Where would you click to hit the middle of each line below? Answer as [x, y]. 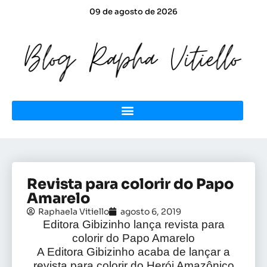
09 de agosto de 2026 [133, 12]
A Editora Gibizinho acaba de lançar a [133, 252]
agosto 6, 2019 [151, 211]
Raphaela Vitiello [74, 211]
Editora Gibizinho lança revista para [133, 224]
